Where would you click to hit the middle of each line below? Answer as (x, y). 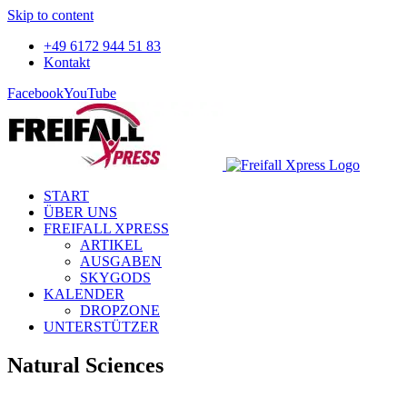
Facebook (35, 93)
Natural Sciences (85, 365)
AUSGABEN (121, 261)
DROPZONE (120, 310)
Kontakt (67, 62)
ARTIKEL (111, 245)
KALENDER (84, 294)
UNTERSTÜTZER (101, 327)
